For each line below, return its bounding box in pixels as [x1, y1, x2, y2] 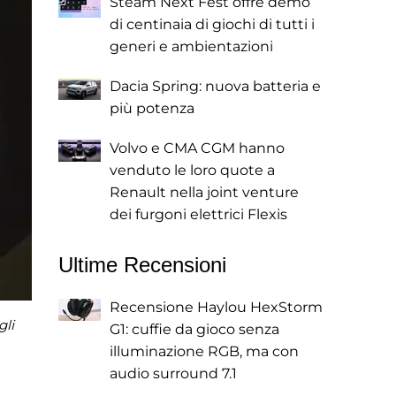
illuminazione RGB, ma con [110, 343, 299, 360]
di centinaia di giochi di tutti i [110, 16, 315, 33]
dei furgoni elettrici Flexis [110, 206, 287, 223]
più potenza [110, 100, 194, 117]
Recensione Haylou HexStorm [110, 299, 323, 316]
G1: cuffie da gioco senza [110, 321, 279, 338]
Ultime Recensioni [58, 253, 226, 277]
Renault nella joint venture [110, 184, 299, 201]
